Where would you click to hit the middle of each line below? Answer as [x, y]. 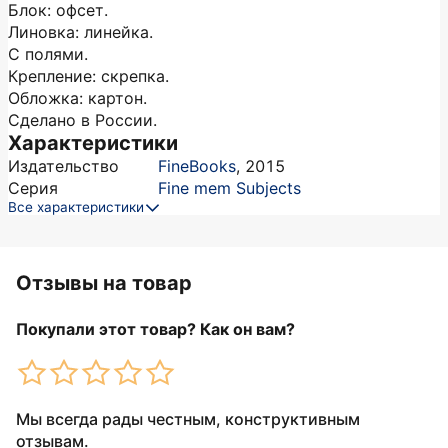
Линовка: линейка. [80, 32]
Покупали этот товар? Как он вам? [155, 329]
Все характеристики [76, 207]
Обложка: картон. [77, 98]
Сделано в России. [82, 120]
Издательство [63, 166]
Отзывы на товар [104, 283]
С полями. [48, 54]
